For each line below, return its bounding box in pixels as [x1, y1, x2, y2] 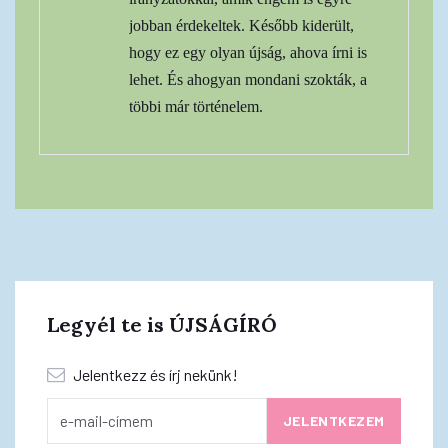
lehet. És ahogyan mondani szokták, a [129, 70, 367, 88]
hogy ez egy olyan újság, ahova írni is [129, 43, 367, 61]
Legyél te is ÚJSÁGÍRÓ [47, 311, 277, 337]
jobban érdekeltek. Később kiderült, [129, 16, 354, 34]
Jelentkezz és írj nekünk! [70, 364, 238, 384]
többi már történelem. [129, 97, 263, 115]
